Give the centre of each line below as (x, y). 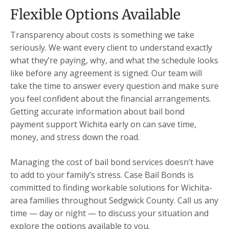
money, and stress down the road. (75, 137)
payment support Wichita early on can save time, (103, 124)
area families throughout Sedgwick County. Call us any (114, 201)
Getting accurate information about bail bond (97, 112)
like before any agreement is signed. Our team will (106, 73)
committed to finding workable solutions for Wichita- (111, 188)
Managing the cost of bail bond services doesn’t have (112, 162)
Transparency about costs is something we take (102, 35)
